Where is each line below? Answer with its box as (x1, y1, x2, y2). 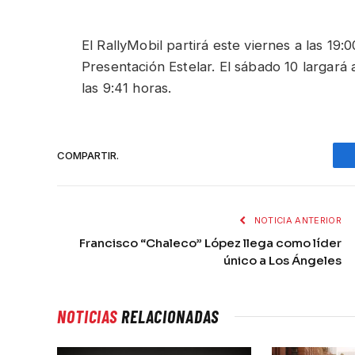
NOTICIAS (57, 306, 118, 327)
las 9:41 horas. (82, 80, 172, 97)
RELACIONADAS (117, 306, 219, 327)
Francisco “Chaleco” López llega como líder (79, 235, 342, 251)
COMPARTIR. (57, 148, 119, 162)
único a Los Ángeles (223, 253, 342, 269)
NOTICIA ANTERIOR (251, 215, 342, 227)
